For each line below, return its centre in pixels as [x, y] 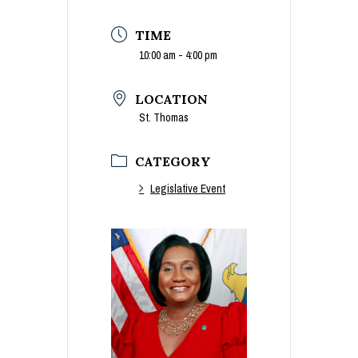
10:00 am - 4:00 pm [178, 55]
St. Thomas [164, 117]
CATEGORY [173, 161]
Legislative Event [188, 188]
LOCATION [171, 99]
